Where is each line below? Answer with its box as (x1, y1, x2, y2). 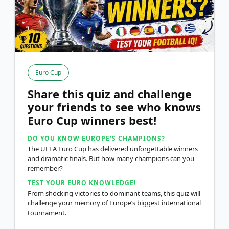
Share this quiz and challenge (28, 85, 192, 101)
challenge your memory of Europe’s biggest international (28, 198, 201, 208)
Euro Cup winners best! (28, 112, 156, 128)
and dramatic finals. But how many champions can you (28, 153, 194, 163)
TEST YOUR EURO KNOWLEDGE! (28, 178, 136, 187)
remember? (28, 163, 63, 173)
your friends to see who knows (28, 99, 201, 114)
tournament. (28, 208, 66, 217)
